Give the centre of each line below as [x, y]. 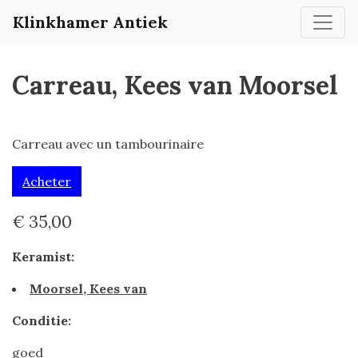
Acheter [47, 181]
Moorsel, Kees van [88, 288]
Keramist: [43, 257]
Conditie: [42, 320]
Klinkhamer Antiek [90, 22]
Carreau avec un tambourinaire [108, 144]
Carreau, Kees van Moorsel [175, 85]
